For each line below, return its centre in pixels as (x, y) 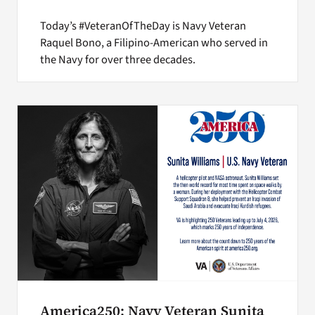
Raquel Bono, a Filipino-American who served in (154, 43)
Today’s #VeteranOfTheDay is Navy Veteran (143, 26)
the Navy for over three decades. (117, 59)
